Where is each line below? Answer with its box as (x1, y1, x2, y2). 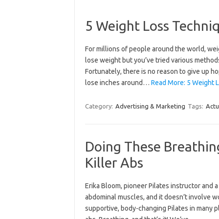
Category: (85, 103, 114, 109)
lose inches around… (85, 79, 151, 87)
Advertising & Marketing (115, 103, 185, 109)
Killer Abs (85, 155, 143, 170)
